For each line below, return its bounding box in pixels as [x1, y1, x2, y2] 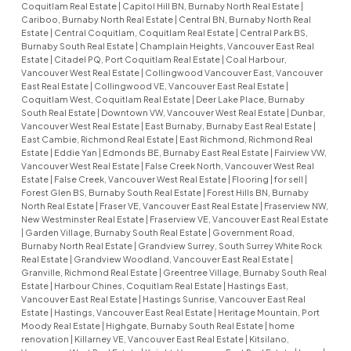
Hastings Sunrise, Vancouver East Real [142, 294, 306, 305]
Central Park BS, [239, 27, 308, 38]
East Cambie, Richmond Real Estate [20, 134, 175, 145]
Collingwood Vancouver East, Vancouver [144, 67, 323, 78]
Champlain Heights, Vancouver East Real [139, 41, 314, 52]
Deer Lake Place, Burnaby [195, 94, 305, 105]
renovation [20, 334, 71, 345]
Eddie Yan [53, 147, 99, 158]
